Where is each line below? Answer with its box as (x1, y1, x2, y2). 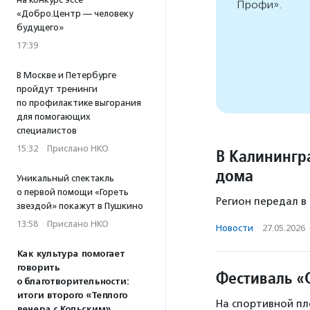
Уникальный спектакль (17, 173, 114, 183)
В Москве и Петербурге (17, 70, 116, 80)
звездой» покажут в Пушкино (17, 201, 143, 211)
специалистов (17, 125, 77, 136)
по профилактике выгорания (17, 98, 141, 108)
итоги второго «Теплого (17, 290, 127, 301)
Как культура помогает (17, 248, 125, 259)
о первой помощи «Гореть (17, 187, 129, 197)
